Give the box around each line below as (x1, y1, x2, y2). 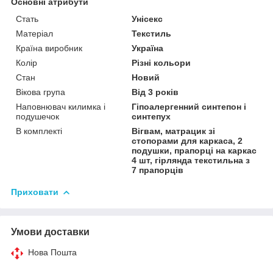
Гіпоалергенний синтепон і (132, 102, 247, 112)
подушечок (16, 112, 59, 122)
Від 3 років (132, 87, 179, 97)
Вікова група (16, 87, 65, 97)
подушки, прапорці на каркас (132, 146, 257, 156)
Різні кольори (132, 58, 191, 68)
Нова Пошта (28, 247, 77, 258)
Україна (132, 43, 164, 54)
